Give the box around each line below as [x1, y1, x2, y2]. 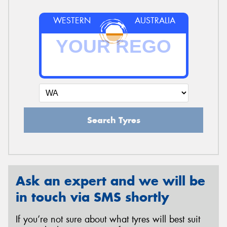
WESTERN [53, 15, 91, 26]
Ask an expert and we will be [16, 172, 205, 189]
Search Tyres [87, 114, 140, 126]
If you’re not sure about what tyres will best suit [16, 213, 200, 226]
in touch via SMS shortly [16, 188, 169, 205]
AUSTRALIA [135, 15, 176, 26]
